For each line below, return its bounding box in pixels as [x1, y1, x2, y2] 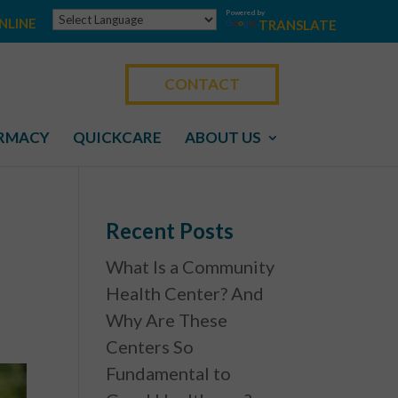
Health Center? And [106, 283, 265, 304]
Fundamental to [106, 362, 232, 384]
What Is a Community [106, 256, 275, 277]
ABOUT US [184, 128, 261, 147]
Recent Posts [106, 218, 235, 243]
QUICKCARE [72, 128, 162, 147]
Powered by [225, 8, 265, 18]
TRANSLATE [258, 17, 337, 34]
